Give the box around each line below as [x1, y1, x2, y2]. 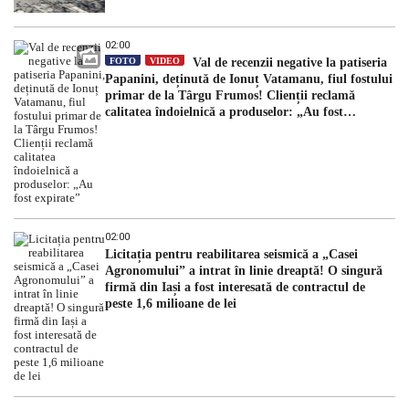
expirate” [105, 121, 156, 135]
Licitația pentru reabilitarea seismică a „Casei [105, 246, 358, 261]
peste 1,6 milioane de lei [105, 296, 236, 310]
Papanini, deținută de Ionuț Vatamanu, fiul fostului [105, 71, 393, 86]
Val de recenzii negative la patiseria [189, 55, 387, 69]
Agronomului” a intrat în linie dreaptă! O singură [105, 263, 383, 278]
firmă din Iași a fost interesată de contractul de [105, 279, 365, 294]
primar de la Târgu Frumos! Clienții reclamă [105, 88, 355, 102]
